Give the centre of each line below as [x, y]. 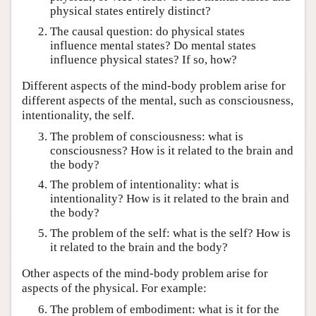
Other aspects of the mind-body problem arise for [145, 274]
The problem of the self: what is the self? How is [170, 233]
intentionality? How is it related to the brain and [170, 199]
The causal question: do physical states [147, 31]
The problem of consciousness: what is [147, 137]
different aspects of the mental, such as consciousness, [158, 101]
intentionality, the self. [78, 116]
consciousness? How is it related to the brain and [172, 151]
